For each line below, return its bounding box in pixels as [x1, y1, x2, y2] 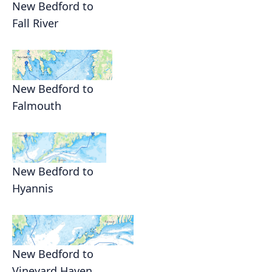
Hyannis [12, 181, 53, 195]
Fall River [12, 16, 58, 30]
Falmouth [12, 98, 61, 113]
